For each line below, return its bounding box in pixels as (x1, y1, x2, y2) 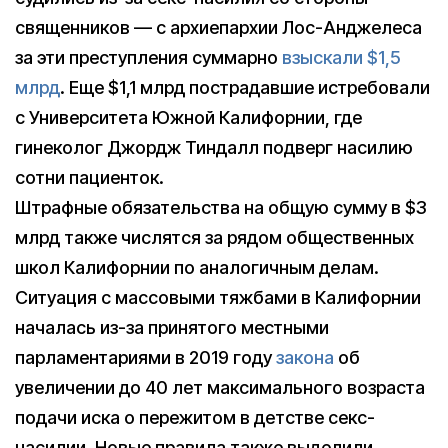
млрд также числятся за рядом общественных (15, 227, 414, 249)
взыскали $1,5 (282, 47, 401, 69)
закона (276, 347, 334, 369)
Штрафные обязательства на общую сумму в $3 (15, 197, 427, 219)
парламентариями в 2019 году (15, 347, 276, 369)
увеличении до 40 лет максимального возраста (15, 377, 425, 399)
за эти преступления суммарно (15, 47, 282, 69)
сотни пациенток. (15, 167, 164, 189)
